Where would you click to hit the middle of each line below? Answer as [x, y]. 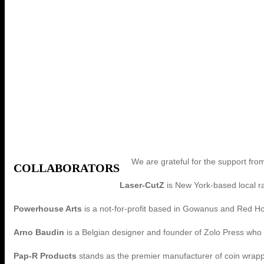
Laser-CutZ [142, 185]
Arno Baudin [39, 232]
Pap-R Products [45, 255]
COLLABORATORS [67, 168]
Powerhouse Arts [48, 208]
